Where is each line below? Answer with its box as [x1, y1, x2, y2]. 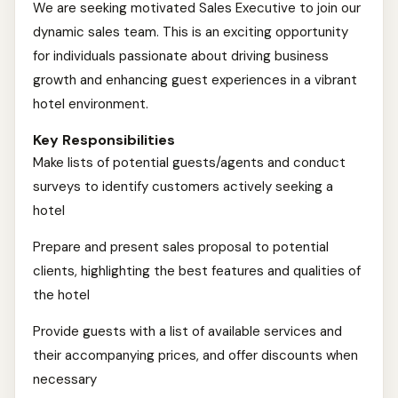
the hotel [33, 286, 90, 304]
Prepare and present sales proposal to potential [33, 238, 329, 256]
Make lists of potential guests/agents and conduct [33, 154, 346, 171]
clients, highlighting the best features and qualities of [33, 262, 361, 280]
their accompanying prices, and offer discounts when [33, 346, 358, 364]
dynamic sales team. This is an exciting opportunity [33, 23, 348, 41]
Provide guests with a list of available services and [33, 322, 342, 340]
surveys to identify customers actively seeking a [33, 178, 333, 195]
